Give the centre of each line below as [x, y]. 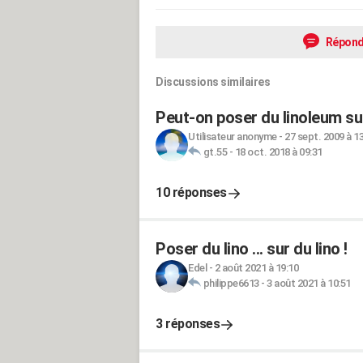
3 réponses [188, 324]
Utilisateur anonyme [233, 137]
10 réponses [191, 192]
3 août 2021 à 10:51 [309, 283]
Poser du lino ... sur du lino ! [252, 249]
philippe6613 [231, 283]
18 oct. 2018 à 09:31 [278, 152]
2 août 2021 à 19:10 [256, 268]
